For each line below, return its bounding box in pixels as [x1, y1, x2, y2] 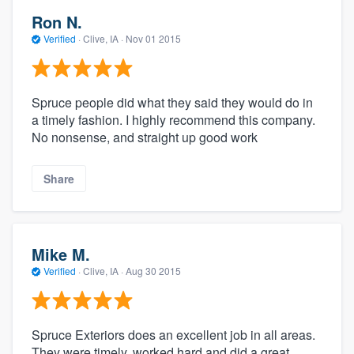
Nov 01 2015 [126, 32, 181, 46]
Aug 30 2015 [126, 264, 181, 278]
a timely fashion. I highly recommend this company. [32, 110, 315, 129]
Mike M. [32, 243, 90, 266]
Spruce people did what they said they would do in [32, 92, 313, 111]
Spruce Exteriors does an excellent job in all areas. [32, 325, 315, 344]
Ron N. [32, 10, 82, 34]
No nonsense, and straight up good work [32, 127, 258, 146]
